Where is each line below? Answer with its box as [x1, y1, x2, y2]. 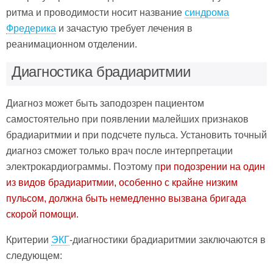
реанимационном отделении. [6, 38, 137, 49]
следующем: [6, 250, 62, 261]
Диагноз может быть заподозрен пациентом [6, 97, 204, 108]
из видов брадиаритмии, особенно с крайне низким [6, 177, 238, 188]
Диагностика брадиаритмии [12, 63, 191, 80]
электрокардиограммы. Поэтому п [6, 161, 160, 172]
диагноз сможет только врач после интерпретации [6, 145, 233, 156]
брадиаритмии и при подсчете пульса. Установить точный [6, 129, 267, 140]
